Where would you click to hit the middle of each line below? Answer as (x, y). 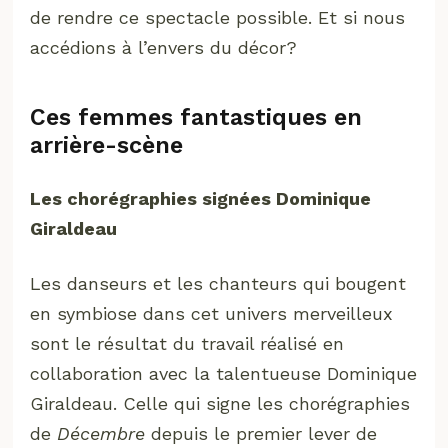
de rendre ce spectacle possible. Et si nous (218, 18)
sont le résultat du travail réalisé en (187, 344)
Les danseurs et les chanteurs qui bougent (218, 284)
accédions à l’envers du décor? (164, 48)
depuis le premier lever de (261, 434)
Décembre (101, 434)
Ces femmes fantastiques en (196, 117)
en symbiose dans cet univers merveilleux (212, 314)
